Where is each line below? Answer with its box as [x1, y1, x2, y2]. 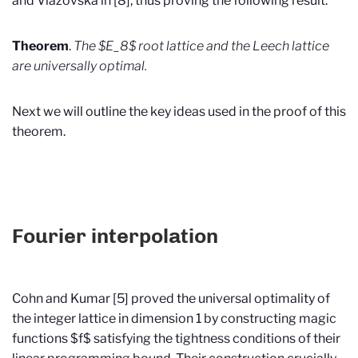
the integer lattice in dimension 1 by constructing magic [12, 310, 336, 326]
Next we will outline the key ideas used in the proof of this [12, 104, 346, 120]
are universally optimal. [12, 58, 147, 74]
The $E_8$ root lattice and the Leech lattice [74, 38, 329, 54]
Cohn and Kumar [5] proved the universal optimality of [12, 290, 330, 306]
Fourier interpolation [12, 223, 218, 248]
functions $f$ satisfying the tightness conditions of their [12, 330, 340, 346]
